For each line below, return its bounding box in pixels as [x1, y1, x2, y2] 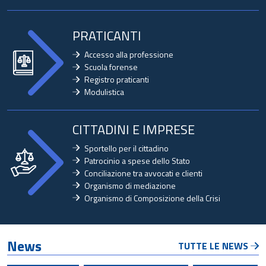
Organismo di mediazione [84, 179, 176, 192]
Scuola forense [84, 61, 138, 73]
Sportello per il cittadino [84, 141, 169, 154]
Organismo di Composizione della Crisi [84, 191, 220, 204]
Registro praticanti [84, 73, 149, 85]
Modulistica [84, 85, 124, 98]
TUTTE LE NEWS [178, 239, 248, 253]
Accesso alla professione [84, 48, 173, 61]
